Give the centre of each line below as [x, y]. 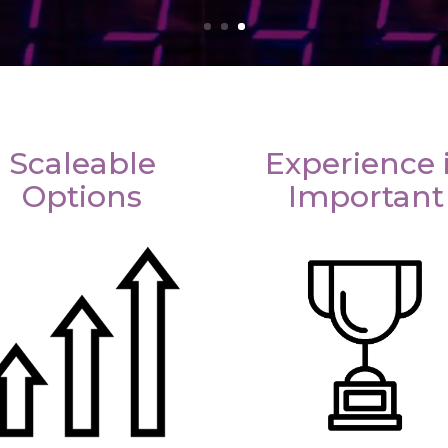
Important [365, 196]
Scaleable [82, 163]
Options [82, 196]
